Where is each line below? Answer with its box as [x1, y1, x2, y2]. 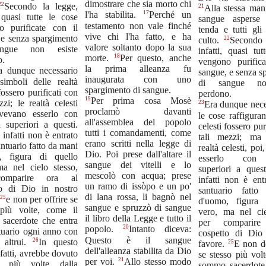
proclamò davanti [85, 106, 191, 117]
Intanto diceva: [129, 224, 191, 235]
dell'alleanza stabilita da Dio [85, 245, 191, 256]
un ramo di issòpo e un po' [85, 181, 191, 192]
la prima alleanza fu [85, 63, 191, 74]
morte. [85, 52, 114, 63]
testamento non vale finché [85, 20, 191, 31]
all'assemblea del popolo [85, 117, 191, 128]
